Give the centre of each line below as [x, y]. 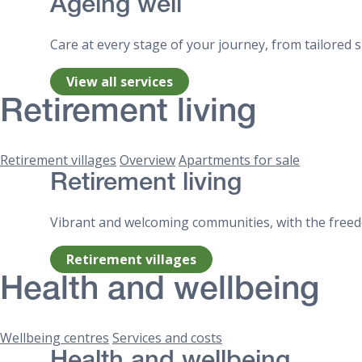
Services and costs [167, 337]
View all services [120, 81]
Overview [147, 160]
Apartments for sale [239, 160]
